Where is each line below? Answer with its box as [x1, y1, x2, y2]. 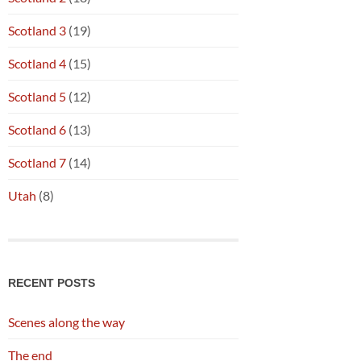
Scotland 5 [8, 89, 66, 104]
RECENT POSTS [8, 276, 95, 289]
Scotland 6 [8, 122, 66, 137]
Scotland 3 [8, 23, 66, 38]
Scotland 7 [8, 155, 66, 170]
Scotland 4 [8, 56, 66, 71]
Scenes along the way [8, 313, 125, 330]
